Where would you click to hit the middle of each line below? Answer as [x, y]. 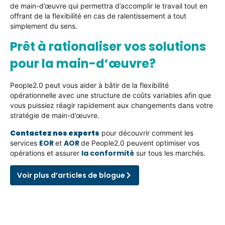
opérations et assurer [46, 153]
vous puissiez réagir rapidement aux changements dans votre [111, 105]
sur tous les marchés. [170, 153]
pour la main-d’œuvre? [83, 64]
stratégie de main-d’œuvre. [55, 116]
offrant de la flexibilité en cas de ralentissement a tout [98, 16]
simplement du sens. [44, 26]
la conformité [108, 153]
